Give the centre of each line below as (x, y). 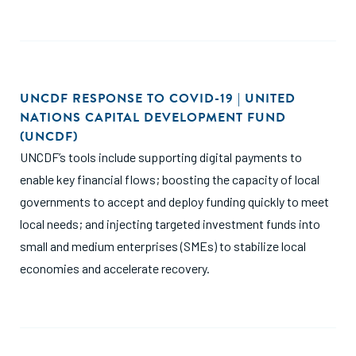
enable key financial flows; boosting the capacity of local (170, 179)
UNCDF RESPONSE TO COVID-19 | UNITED (158, 99)
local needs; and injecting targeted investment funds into (170, 224)
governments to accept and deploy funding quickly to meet (174, 201)
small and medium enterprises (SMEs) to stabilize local (163, 246)
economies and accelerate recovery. (115, 268)
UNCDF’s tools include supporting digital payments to (161, 157)
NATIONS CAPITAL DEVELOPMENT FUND (153, 118)
